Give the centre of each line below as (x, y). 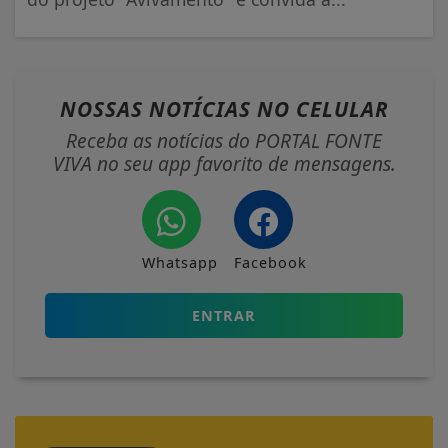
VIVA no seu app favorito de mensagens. (224, 164)
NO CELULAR (322, 109)
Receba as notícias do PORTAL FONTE (224, 141)
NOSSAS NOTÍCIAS (158, 109)
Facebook (270, 263)
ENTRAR (224, 316)
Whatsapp (179, 263)
